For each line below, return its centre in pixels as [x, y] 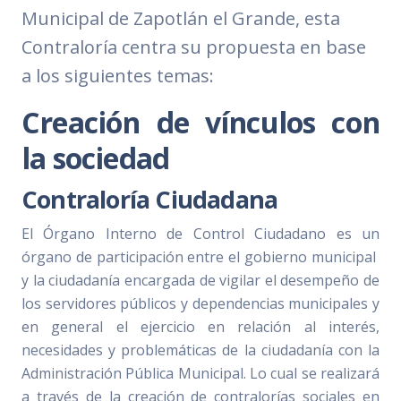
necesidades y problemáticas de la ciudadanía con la [200, 350]
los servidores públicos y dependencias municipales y [200, 303]
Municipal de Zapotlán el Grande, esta [181, 18]
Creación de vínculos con [200, 122]
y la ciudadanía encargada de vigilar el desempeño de [200, 280]
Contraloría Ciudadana [150, 199]
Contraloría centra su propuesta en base [194, 47]
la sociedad [96, 158]
